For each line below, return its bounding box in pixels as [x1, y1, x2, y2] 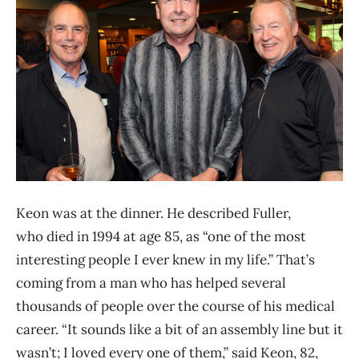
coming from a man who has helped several [16, 274, 286, 292]
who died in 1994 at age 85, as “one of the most [16, 228, 306, 246]
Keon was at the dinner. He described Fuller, [16, 204, 291, 223]
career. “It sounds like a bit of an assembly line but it [16, 321, 343, 339]
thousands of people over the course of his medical [16, 297, 335, 316]
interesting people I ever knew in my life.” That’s [16, 251, 315, 269]
